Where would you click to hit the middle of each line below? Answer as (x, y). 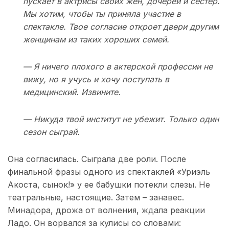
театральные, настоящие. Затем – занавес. (96, 198)
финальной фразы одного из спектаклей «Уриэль (109, 172)
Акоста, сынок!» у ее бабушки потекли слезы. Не (109, 185)
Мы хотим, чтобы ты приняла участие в (102, 14)
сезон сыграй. (51, 132)
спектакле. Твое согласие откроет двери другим (121, 27)
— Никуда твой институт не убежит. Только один (121, 119)
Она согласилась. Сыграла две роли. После (97, 159)
